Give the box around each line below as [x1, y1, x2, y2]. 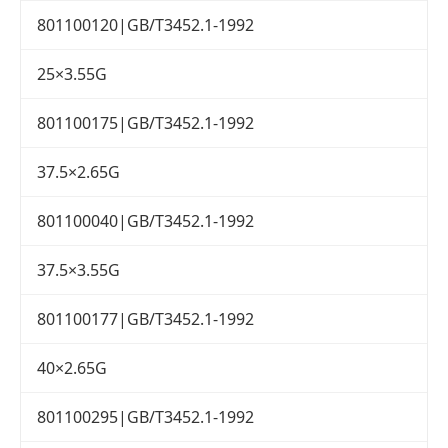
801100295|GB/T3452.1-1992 [37, 406, 254, 429]
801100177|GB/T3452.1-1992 [37, 308, 254, 331]
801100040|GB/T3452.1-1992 [37, 210, 254, 233]
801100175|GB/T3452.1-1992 [37, 112, 254, 135]
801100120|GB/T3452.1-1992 [37, 14, 254, 37]
